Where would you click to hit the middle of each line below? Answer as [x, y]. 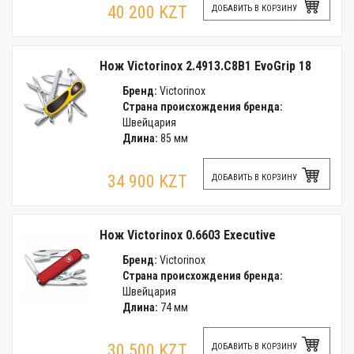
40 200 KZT [147, 12]
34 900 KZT [147, 181]
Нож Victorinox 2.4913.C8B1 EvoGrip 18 [205, 66]
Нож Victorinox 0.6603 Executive [188, 235]
